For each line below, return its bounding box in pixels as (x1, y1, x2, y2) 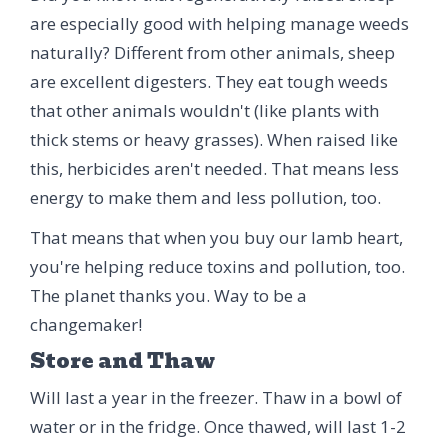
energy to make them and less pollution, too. (30, 185, 381, 209)
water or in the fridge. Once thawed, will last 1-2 (30, 414, 406, 438)
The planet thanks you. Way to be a (30, 283, 307, 307)
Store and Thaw (30, 344, 215, 377)
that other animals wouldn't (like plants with (30, 98, 379, 122)
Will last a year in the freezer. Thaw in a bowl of (30, 385, 402, 409)
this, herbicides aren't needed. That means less (30, 156, 399, 180)
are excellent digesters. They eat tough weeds (30, 69, 388, 93)
